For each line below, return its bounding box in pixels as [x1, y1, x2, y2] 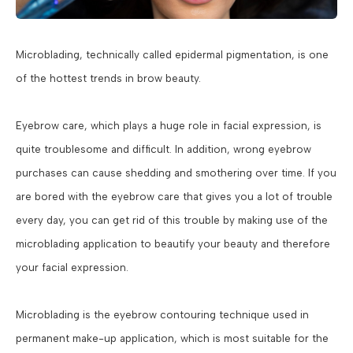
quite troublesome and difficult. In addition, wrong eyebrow [16, 142, 311, 155]
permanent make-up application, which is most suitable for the [16, 331, 329, 344]
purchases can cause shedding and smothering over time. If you [16, 165, 336, 179]
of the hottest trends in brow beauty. [16, 71, 201, 84]
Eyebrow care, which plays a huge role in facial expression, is [16, 118, 321, 132]
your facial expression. [16, 260, 128, 273]
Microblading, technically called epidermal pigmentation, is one [16, 47, 329, 61]
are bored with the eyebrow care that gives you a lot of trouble [16, 189, 333, 203]
